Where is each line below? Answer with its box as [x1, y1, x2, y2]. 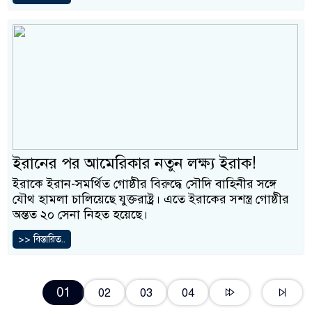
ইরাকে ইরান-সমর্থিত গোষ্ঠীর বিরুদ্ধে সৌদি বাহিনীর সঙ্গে [13, 176, 276, 192]
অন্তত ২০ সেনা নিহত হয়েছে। [13, 207, 148, 223]
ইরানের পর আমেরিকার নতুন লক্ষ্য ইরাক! [13, 153, 256, 174]
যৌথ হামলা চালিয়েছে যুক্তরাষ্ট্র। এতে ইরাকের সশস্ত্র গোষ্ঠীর [13, 192, 289, 208]
